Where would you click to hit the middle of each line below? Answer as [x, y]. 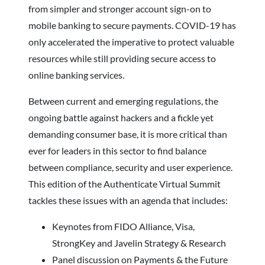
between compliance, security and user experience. [130, 167]
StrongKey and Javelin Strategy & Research [140, 243]
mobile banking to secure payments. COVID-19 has [132, 25]
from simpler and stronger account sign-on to [120, 8]
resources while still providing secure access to [122, 58]
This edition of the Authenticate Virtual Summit [125, 183]
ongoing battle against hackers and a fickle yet [121, 117]
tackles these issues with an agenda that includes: [128, 200]
